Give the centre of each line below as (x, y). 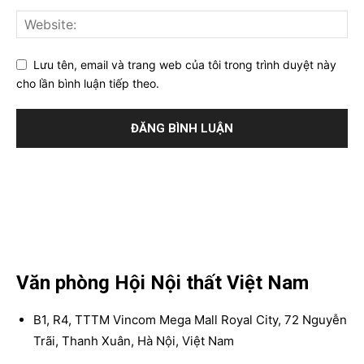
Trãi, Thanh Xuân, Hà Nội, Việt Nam (134, 340)
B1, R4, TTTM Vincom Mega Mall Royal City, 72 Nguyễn (190, 319)
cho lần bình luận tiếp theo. (88, 83)
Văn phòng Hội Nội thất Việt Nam (162, 282)
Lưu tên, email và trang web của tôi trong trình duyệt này (185, 65)
